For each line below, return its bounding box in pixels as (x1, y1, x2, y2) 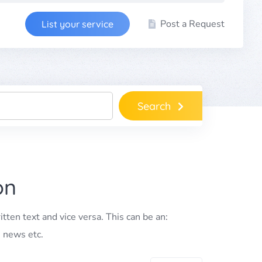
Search (137, 99, 171, 113)
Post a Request (160, 18, 225, 30)
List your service (42, 18, 113, 30)
